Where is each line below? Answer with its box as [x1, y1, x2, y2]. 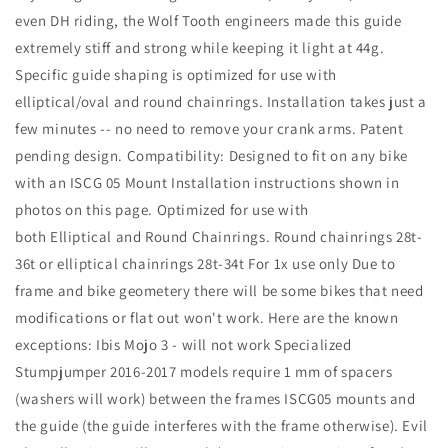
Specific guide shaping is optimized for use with [15, 64, 337, 84]
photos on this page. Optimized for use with [15, 199, 309, 219]
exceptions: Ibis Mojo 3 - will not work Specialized [15, 334, 352, 354]
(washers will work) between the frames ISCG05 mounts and [15, 388, 416, 408]
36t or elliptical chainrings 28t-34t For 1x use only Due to [15, 253, 396, 273]
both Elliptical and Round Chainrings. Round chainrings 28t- [15, 226, 423, 246]
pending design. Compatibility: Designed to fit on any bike [15, 145, 408, 165]
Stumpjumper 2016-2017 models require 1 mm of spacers [15, 361, 393, 381]
